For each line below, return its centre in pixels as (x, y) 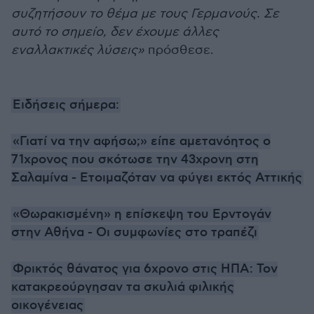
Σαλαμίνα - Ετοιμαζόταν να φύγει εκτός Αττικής (157, 178)
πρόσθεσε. (179, 50)
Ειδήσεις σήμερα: (66, 105)
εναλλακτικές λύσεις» (78, 50)
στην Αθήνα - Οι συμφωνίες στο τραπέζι (134, 233)
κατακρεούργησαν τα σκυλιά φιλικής (123, 287)
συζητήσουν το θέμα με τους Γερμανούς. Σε (145, 14)
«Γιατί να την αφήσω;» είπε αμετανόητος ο (142, 142)
